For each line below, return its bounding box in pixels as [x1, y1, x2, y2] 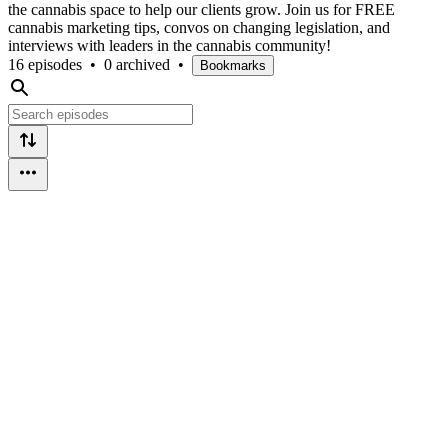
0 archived [104, 55, 170, 73]
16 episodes [8, 55, 82, 73]
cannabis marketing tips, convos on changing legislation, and [8, 18, 390, 36]
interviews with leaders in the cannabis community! [8, 36, 331, 54]
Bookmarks [200, 57, 266, 73]
